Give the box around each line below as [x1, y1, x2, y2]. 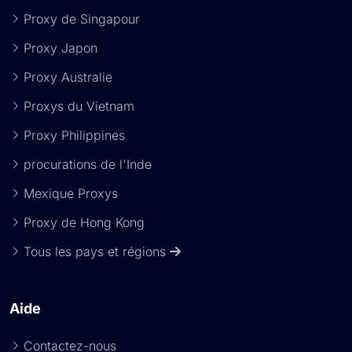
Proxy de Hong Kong [24, 214, 145, 230]
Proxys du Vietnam [24, 98, 134, 114]
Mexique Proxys [24, 185, 118, 201]
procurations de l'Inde [24, 156, 152, 172]
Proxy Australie [24, 69, 112, 85]
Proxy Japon [24, 40, 97, 56]
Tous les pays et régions [24, 244, 170, 259]
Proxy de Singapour [24, 11, 140, 27]
